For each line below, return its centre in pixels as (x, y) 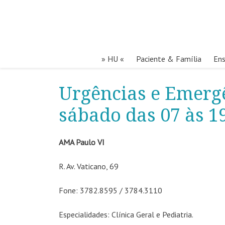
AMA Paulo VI (82, 142)
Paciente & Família (168, 59)
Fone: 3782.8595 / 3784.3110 (110, 190)
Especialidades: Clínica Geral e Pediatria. (126, 214)
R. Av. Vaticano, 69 (89, 166)
